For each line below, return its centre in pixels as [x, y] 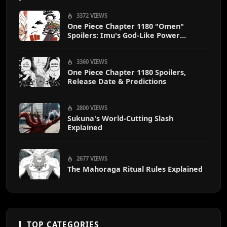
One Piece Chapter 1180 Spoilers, [127, 72]
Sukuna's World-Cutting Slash [120, 119]
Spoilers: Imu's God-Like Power [124, 35]
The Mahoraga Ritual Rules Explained [135, 169]
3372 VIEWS [91, 16]
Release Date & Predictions [117, 82]
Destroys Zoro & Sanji [106, 45]
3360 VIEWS [91, 62]
